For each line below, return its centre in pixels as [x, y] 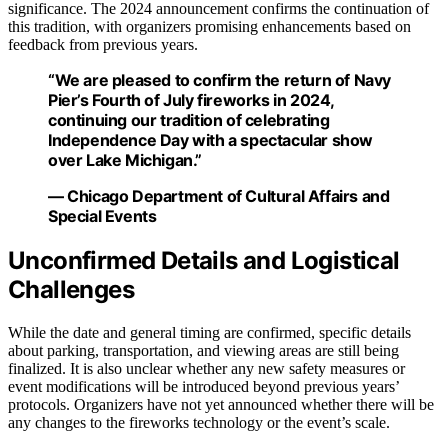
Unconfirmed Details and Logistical [204, 261]
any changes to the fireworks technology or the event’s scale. [199, 423]
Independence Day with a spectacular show [211, 140]
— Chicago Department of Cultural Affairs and [219, 196]
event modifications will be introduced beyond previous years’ [203, 387]
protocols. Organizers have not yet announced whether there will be [221, 405]
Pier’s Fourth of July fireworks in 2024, [191, 100]
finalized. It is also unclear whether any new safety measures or [206, 369]
